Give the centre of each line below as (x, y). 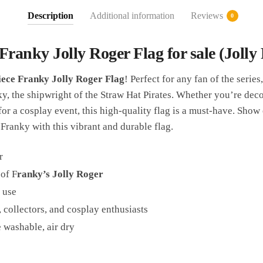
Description (50, 16)
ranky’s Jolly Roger (60, 174)
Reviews (207, 16)
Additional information (132, 16)
